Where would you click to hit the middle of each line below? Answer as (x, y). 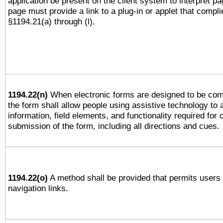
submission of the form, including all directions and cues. (114, 126)
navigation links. (38, 188)
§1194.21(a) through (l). (52, 21)
